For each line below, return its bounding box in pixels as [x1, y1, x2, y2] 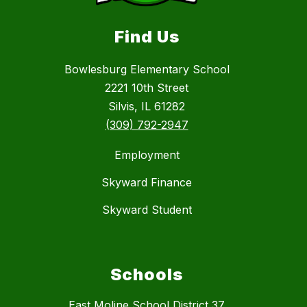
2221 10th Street [105, 81, 188, 95]
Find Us [114, 27, 180, 47]
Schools [110, 265, 183, 285]
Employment [114, 148, 180, 162]
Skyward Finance [101, 175, 192, 190]
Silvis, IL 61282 [108, 99, 185, 114]
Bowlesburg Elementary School [64, 62, 230, 77]
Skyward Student [101, 203, 192, 217]
